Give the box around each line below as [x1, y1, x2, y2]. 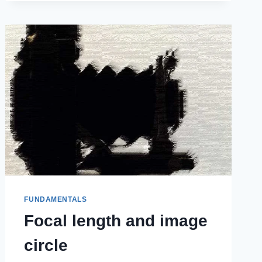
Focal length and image [24, 212, 208, 230]
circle [24, 236, 68, 255]
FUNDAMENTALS [24, 195, 87, 204]
